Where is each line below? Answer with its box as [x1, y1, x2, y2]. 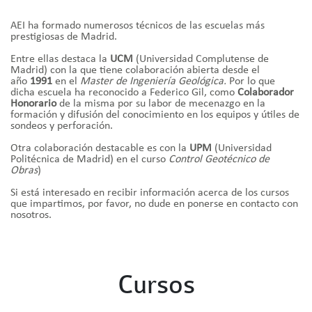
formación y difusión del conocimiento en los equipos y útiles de [10, 109, 299, 121]
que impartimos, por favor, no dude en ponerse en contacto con [10, 198, 298, 210]
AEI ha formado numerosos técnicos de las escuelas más [10, 20, 265, 32]
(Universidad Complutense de [133, 54, 269, 65]
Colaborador [237, 87, 294, 99]
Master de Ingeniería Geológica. [80, 76, 226, 88]
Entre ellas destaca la [10, 54, 110, 65]
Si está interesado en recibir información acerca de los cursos [10, 187, 289, 199]
